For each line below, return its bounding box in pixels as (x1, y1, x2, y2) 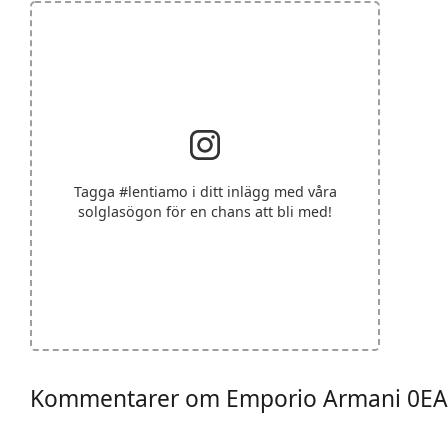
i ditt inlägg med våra (187, 181, 337, 201)
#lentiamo (118, 181, 188, 201)
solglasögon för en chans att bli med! (78, 201, 332, 221)
